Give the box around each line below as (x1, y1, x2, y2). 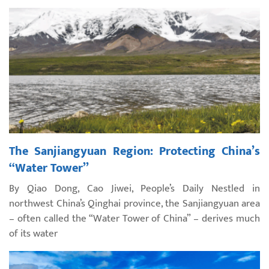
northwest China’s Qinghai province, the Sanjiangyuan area (9, 195, 260, 212)
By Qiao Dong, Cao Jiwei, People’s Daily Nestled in (9, 180, 260, 197)
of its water (9, 225, 58, 242)
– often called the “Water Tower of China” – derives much (9, 210, 260, 227)
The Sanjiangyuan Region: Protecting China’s (9, 141, 260, 162)
